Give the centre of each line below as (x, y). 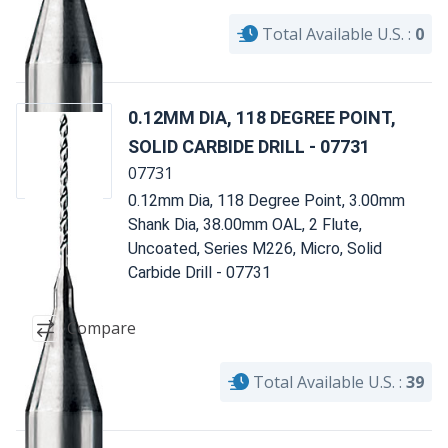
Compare (101, 328)
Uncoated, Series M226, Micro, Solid (255, 248)
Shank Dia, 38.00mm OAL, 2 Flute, (245, 224)
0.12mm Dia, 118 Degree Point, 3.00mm (266, 200)
